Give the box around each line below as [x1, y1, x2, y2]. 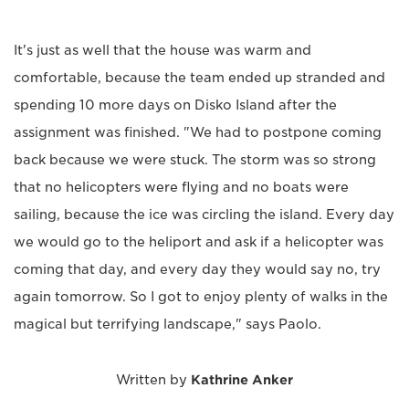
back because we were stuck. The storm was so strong [14, 152, 376, 168]
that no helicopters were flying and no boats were [14, 180, 349, 195]
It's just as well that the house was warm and [14, 43, 311, 58]
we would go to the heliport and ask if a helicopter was [14, 235, 383, 250]
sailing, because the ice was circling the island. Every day [14, 207, 394, 223]
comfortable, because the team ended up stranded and [14, 70, 385, 86]
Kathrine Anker [191, 372, 293, 388]
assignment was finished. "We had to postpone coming [14, 125, 382, 141]
